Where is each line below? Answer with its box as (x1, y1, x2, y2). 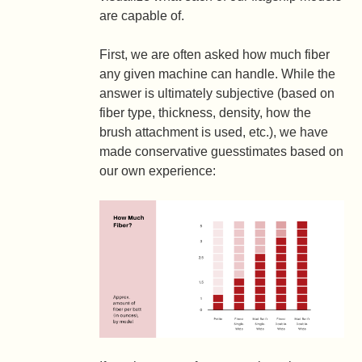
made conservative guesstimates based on (99, 145, 344, 158)
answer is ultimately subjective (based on (99, 86, 335, 100)
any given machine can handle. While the (99, 67, 336, 81)
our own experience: (99, 164, 217, 178)
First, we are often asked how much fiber (99, 48, 330, 61)
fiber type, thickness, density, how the (99, 106, 312, 120)
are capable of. (99, 9, 185, 23)
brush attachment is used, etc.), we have (99, 125, 329, 139)
